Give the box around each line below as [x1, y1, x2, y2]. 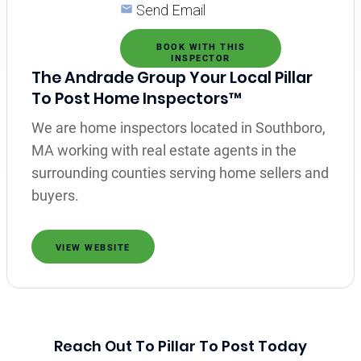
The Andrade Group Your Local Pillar [31, 66, 313, 89]
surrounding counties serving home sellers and [31, 164, 329, 181]
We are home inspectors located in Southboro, [31, 118, 326, 136]
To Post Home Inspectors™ [31, 87, 242, 110]
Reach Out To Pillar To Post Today [53, 335, 307, 356]
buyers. [31, 186, 79, 204]
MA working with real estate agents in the [31, 141, 297, 159]
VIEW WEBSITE [55, 242, 131, 253]
